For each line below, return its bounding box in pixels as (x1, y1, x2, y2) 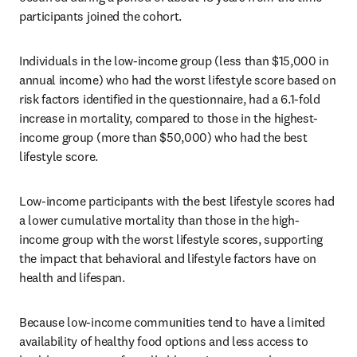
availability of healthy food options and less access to (19, 333, 308, 349)
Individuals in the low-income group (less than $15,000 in (19, 53, 329, 69)
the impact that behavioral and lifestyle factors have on (19, 250, 317, 266)
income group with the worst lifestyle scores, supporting (19, 231, 324, 247)
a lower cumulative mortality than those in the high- (19, 212, 300, 228)
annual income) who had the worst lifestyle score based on (19, 72, 336, 88)
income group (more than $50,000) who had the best (19, 129, 308, 145)
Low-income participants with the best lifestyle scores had (19, 193, 335, 209)
